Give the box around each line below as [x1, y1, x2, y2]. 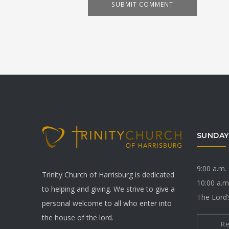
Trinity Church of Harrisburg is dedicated [42, 169, 174, 179]
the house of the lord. [42, 212, 113, 222]
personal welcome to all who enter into [42, 198, 172, 208]
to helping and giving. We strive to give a [42, 184, 175, 194]
